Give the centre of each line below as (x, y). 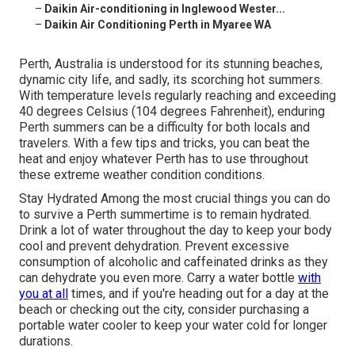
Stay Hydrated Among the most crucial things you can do (175, 199)
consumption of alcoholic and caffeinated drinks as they (174, 262)
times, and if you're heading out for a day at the (198, 294)
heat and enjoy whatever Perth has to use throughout (164, 159)
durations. (46, 342)
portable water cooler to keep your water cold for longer (173, 326)
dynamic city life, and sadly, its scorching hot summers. (171, 80)
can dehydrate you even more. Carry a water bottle (158, 278)
